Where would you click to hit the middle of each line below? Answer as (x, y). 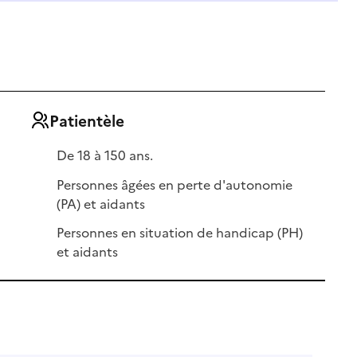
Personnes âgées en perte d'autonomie (175, 184)
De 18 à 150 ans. (105, 154)
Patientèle (86, 120)
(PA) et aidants (101, 203)
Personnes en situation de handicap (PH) (180, 232)
